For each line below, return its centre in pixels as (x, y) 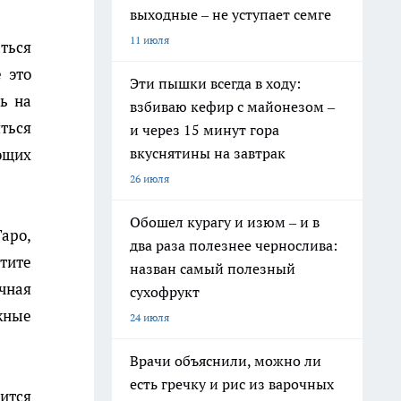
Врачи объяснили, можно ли (226, 361)
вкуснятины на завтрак (208, 153)
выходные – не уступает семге (230, 14)
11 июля (149, 40)
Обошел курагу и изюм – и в (225, 222)
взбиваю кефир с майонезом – (232, 107)
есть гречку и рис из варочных (232, 384)
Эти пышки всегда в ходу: (215, 83)
